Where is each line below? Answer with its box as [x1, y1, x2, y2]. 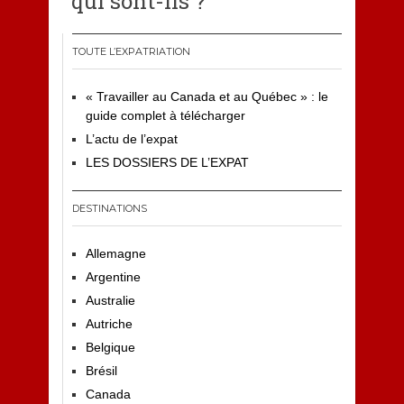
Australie [85, 292, 135, 308]
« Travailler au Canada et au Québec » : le [85, 88, 328, 104]
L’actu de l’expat [85, 131, 178, 146]
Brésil [85, 363, 117, 378]
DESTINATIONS [71, 201, 147, 215]
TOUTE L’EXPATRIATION [71, 44, 190, 58]
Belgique [85, 339, 135, 354]
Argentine [85, 269, 141, 284]
